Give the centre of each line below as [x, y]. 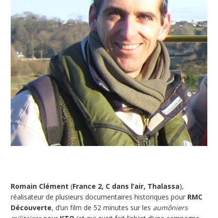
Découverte [31, 208]
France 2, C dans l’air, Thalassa [126, 186]
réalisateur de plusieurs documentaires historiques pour [99, 197]
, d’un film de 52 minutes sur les [102, 208]
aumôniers [170, 208]
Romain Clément [40, 186]
